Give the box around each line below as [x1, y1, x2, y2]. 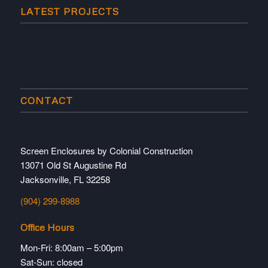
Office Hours [20, 221, 74, 234]
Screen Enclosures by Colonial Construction [20, 144, 193, 157]
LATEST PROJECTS [20, 4, 119, 17]
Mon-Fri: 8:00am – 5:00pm [20, 241, 123, 254]
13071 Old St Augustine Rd [20, 158, 126, 171]
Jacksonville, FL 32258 [20, 172, 110, 185]
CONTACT [20, 93, 73, 106]
